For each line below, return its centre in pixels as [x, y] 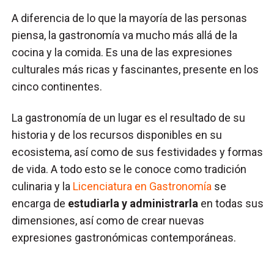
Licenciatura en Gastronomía [143, 186]
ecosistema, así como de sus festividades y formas [138, 152]
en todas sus [232, 203]
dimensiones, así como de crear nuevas [108, 220]
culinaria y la [41, 186]
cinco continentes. [58, 86]
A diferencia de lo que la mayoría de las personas [130, 18]
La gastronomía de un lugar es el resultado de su [129, 117]
